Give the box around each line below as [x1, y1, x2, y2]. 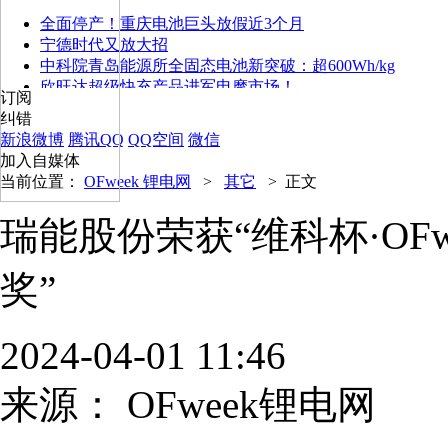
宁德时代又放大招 [40, 35, 168, 53]
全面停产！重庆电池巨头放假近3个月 [40, 14, 304, 32]
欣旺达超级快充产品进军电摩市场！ [40, 77, 296, 95]
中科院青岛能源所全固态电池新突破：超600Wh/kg [40, 56, 395, 74]
